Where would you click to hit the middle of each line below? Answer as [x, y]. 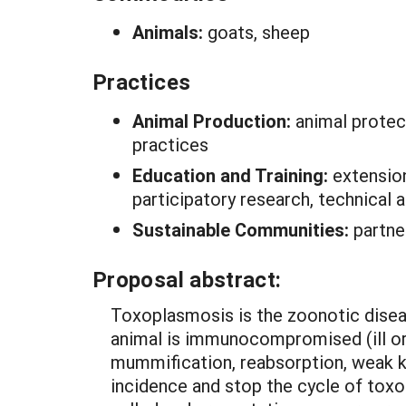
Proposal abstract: [187, 279]
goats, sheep [259, 32]
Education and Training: [232, 175]
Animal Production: [214, 121]
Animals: [170, 32]
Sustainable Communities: [243, 229]
